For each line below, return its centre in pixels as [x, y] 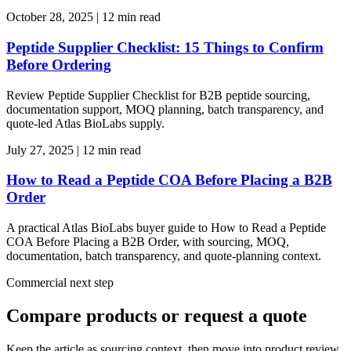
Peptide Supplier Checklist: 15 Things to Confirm [165, 48]
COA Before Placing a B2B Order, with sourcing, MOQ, [148, 242]
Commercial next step [60, 283]
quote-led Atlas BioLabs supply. [85, 123]
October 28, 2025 [50, 17]
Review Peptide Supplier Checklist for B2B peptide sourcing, [158, 95]
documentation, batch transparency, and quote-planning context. [164, 256]
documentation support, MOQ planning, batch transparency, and [165, 109]
